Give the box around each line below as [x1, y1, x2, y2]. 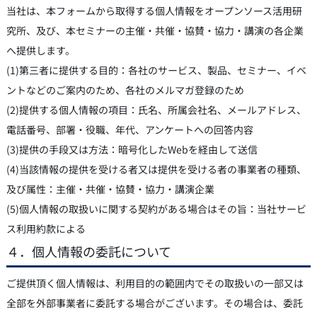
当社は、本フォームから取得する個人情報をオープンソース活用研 [6, 3, 302, 18]
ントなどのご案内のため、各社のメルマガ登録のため [6, 82, 244, 97]
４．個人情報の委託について [6, 241, 171, 260]
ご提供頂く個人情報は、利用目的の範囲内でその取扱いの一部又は [6, 275, 304, 290]
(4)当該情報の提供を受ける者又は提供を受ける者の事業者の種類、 [6, 161, 306, 176]
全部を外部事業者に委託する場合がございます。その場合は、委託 [6, 295, 303, 310]
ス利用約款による [6, 221, 86, 236]
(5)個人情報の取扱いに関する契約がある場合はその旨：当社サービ [6, 201, 306, 216]
